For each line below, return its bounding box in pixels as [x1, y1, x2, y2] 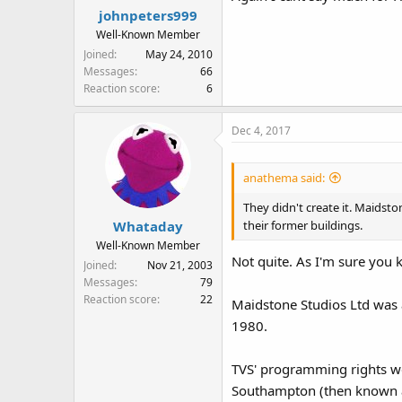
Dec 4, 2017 [232, 123, 291, 139]
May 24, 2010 [145, 47, 213, 63]
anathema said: [243, 169, 325, 186]
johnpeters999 [99, 6, 197, 25]
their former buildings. [243, 216, 363, 233]
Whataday [113, 216, 183, 235]
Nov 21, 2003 [147, 257, 213, 273]
